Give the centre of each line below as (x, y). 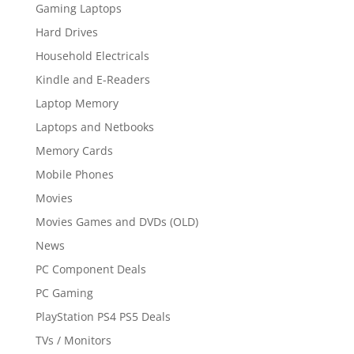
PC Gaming (64, 292)
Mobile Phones (74, 174)
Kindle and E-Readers (92, 79)
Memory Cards (74, 150)
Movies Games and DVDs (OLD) (117, 221)
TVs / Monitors (73, 340)
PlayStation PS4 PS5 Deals (103, 316)
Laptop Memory (77, 103)
